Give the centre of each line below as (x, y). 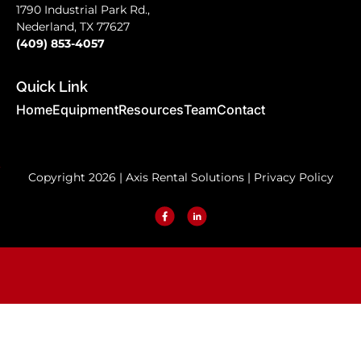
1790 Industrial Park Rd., (83, 9)
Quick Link (52, 87)
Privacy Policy (293, 178)
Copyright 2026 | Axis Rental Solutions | (141, 178)
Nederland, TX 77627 (73, 26)
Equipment (85, 110)
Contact (241, 110)
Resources (151, 110)
